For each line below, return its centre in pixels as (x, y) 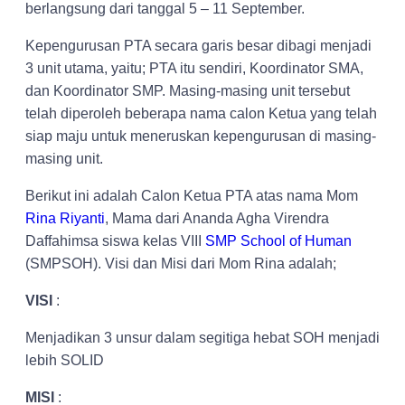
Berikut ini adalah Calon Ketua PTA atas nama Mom (192, 195)
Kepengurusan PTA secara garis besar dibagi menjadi (198, 45)
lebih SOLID (65, 360)
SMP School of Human (278, 240)
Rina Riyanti (65, 218)
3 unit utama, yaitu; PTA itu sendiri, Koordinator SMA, (194, 68)
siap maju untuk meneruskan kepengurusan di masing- (201, 136)
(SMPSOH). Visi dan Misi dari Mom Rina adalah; (181, 263)
